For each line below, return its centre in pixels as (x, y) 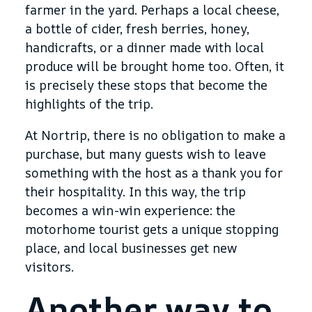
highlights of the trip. (89, 103)
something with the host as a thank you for (154, 172)
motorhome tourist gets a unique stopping (152, 229)
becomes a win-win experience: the (130, 210)
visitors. (49, 266)
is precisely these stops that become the (146, 85)
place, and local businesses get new (131, 248)
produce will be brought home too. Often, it (155, 66)
